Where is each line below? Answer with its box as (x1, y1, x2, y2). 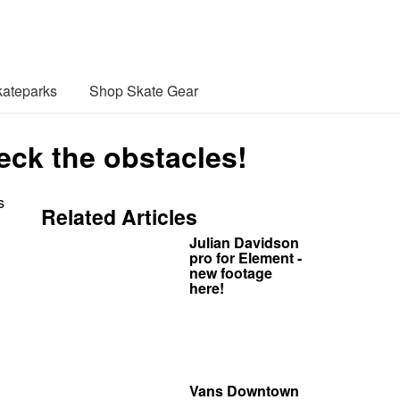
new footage (189, 262, 272, 283)
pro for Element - (189, 246, 302, 268)
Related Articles (41, 201, 197, 231)
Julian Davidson (189, 231, 299, 253)
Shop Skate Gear (89, 79, 198, 101)
